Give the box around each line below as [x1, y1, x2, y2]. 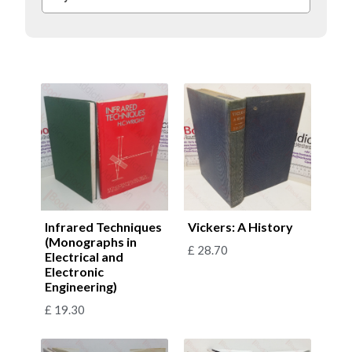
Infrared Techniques [45, 218, 162, 234]
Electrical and [45, 248, 123, 264]
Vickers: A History [188, 218, 293, 234]
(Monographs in [45, 233, 137, 249]
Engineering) [45, 278, 117, 294]
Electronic [45, 263, 104, 279]
